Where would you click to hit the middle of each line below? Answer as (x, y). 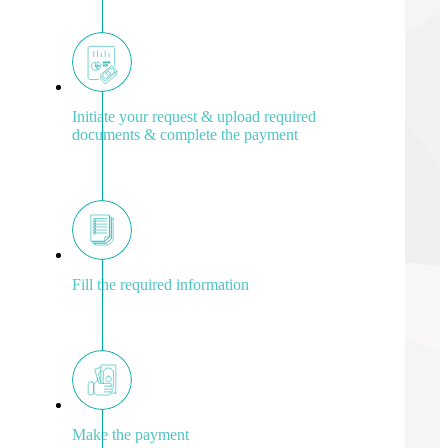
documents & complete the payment (185, 134)
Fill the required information (160, 284)
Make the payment (130, 434)
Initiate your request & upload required (194, 116)
